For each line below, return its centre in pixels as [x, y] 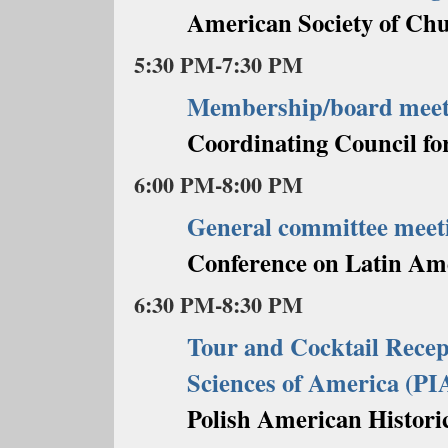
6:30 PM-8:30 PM [218, 304]
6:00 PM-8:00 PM [218, 184]
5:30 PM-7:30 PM [218, 64]
